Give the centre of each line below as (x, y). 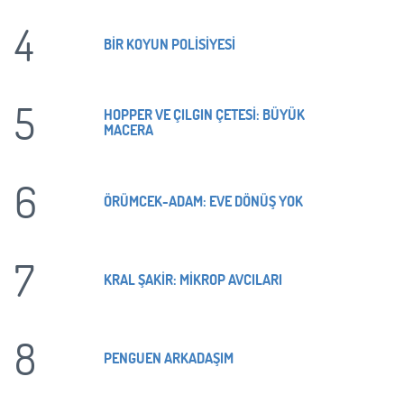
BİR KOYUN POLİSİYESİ (170, 43)
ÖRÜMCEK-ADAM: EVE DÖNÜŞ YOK (203, 200)
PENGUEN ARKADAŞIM (169, 357)
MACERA (129, 129)
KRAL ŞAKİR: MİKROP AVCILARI (193, 279)
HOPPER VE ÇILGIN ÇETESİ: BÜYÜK (204, 114)
